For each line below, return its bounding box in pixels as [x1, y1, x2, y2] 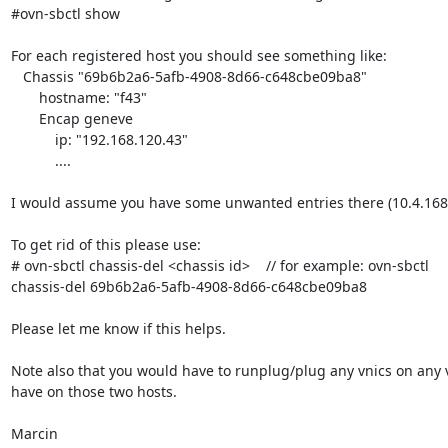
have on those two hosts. [10, 381, 177, 401]
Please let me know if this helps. [10, 318, 226, 338]
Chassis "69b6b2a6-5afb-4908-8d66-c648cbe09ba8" [10, 66, 23, 86]
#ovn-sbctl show [10, 3, 120, 23]
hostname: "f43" [10, 87, 39, 107]
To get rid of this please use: [10, 234, 201, 254]
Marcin [10, 423, 58, 443]
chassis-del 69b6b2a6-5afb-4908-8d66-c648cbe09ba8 [10, 276, 367, 296]
